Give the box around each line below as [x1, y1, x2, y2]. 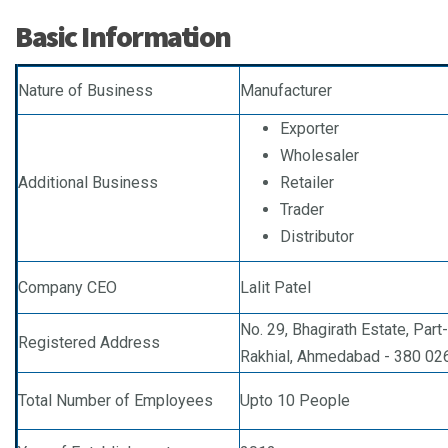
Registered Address [18, 333, 160, 353]
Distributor [280, 227, 354, 247]
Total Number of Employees [18, 391, 213, 411]
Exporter [280, 119, 339, 139]
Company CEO [18, 278, 117, 298]
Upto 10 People [240, 391, 350, 411]
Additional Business [18, 173, 158, 193]
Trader [280, 200, 324, 220]
